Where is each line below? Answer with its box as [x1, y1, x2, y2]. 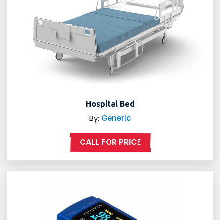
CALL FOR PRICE [79, 137, 141, 148]
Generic [101, 113, 131, 124]
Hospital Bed [85, 99, 135, 109]
